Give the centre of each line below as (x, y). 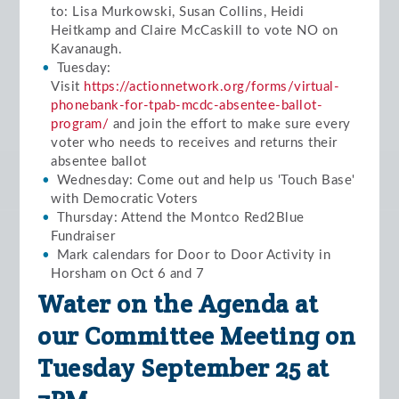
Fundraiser (83, 236)
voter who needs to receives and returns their (194, 143)
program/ (80, 124)
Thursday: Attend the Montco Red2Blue (180, 218)
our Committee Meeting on (197, 336)
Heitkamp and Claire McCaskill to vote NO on (195, 31)
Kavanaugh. (87, 49)
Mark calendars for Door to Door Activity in (194, 255)
